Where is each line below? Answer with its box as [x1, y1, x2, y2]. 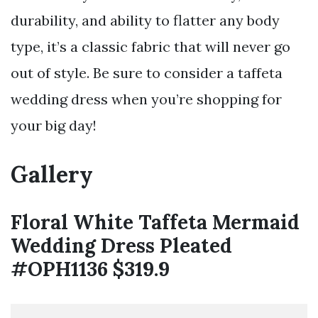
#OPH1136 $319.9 [11, 256, 170, 282]
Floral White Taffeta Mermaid [11, 209, 300, 235]
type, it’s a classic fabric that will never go [11, 37, 290, 55]
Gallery [11, 159, 93, 189]
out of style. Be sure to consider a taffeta [11, 63, 283, 82]
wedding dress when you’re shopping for [11, 89, 282, 108]
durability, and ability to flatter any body [11, 11, 280, 29]
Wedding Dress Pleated [11, 232, 232, 258]
